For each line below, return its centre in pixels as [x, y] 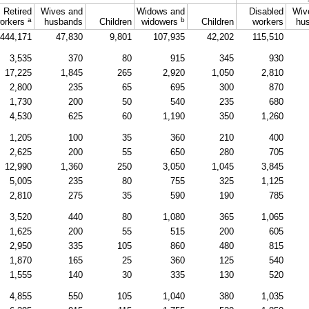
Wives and [62, 12]
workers [268, 22]
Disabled [266, 12]
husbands [63, 22]
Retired [18, 12]
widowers [161, 22]
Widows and [161, 12]
